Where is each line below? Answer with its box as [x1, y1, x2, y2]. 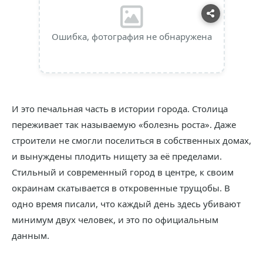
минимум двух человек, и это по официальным [12, 214, 218, 225]
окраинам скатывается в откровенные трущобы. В [12, 182, 230, 194]
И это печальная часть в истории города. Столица [12, 103, 228, 114]
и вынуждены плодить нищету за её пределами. [12, 150, 222, 162]
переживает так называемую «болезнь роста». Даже [12, 119, 236, 130]
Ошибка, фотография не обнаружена [51, 31, 212, 42]
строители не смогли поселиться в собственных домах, [12, 134, 251, 146]
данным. [12, 230, 49, 241]
